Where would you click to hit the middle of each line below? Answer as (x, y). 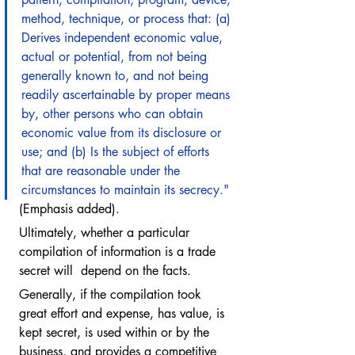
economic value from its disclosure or (123, 133)
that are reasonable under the (103, 171)
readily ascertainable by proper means (128, 95)
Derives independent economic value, (124, 38)
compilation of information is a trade (119, 252)
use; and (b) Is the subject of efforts (117, 152)
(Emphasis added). (71, 209)
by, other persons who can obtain (114, 114)
